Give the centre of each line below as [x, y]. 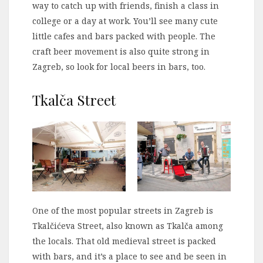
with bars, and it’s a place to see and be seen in [129, 256]
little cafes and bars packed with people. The [124, 36]
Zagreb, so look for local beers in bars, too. [119, 66]
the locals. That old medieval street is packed [124, 241]
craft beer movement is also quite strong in [121, 51]
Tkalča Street [74, 100]
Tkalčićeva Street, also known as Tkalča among [128, 225]
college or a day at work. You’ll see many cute [125, 21]
